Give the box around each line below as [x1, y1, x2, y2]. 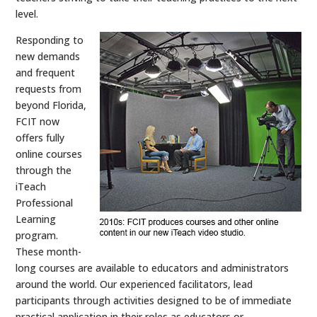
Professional [16, 196, 74, 209]
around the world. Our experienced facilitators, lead [16, 277, 253, 291]
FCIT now [16, 115, 60, 128]
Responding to [16, 33, 84, 47]
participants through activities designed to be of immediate [16, 294, 292, 307]
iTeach [16, 180, 47, 193]
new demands [16, 50, 81, 63]
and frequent [16, 66, 76, 79]
